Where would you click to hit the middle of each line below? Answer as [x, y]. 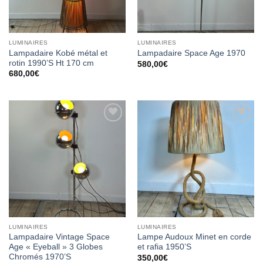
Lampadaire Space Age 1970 [191, 53]
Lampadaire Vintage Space [59, 237]
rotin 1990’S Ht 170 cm [51, 63]
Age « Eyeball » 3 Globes [55, 247]
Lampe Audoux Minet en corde [194, 237]
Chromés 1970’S [40, 257]
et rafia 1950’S [164, 247]
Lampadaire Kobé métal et [58, 53]
